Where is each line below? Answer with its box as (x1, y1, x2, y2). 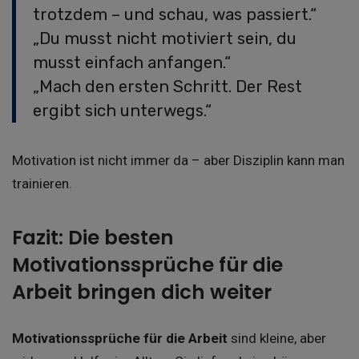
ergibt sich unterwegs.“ (32, 100, 212, 120)
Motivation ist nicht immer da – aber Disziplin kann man (12, 151, 345, 168)
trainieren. (12, 175, 72, 192)
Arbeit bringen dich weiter (12, 278, 272, 307)
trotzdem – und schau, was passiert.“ (32, 4, 317, 24)
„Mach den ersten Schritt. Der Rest (32, 76, 302, 96)
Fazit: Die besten (12, 224, 174, 252)
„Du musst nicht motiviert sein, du (32, 28, 296, 48)
